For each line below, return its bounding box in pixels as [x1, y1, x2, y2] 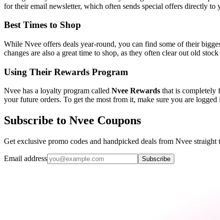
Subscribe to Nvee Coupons [4, 114, 141, 127]
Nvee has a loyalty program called [4, 86, 111, 95]
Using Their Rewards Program [4, 66, 128, 77]
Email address [4, 154, 47, 163]
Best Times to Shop [4, 20, 81, 30]
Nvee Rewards [111, 86, 160, 95]
